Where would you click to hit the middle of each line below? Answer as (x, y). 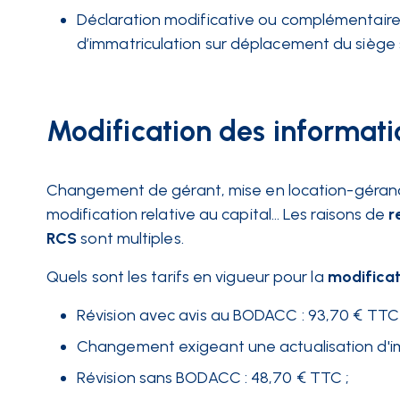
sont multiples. (134, 238)
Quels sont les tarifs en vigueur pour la (185, 277)
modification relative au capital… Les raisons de (216, 214)
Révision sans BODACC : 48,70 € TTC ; (213, 378)
